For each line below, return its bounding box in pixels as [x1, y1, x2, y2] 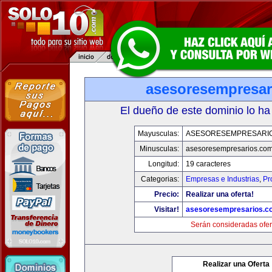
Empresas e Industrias [185, 175, 259, 183]
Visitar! [154, 205, 179, 214]
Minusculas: [139, 144, 179, 153]
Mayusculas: [137, 129, 179, 138]
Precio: [154, 190, 179, 199]
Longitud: [148, 160, 179, 168]
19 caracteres [185, 160, 231, 168]
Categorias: [140, 175, 179, 183]
